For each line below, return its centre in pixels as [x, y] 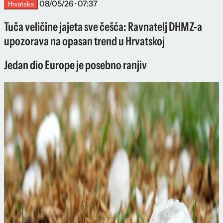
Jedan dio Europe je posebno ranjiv [75, 65]
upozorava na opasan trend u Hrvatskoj [84, 41]
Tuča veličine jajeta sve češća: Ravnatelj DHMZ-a [103, 26]
